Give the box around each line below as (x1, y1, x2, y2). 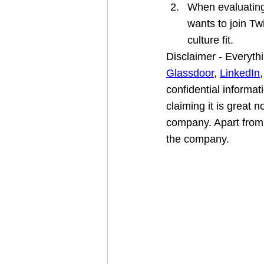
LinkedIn (220, 67, 260, 79)
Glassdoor (166, 67, 214, 79)
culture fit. (187, 34, 233, 46)
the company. (166, 133, 229, 145)
